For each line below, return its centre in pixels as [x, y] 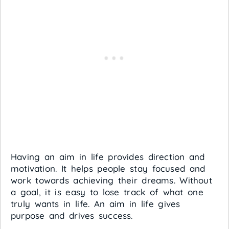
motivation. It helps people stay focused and [108, 168]
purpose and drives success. [72, 215]
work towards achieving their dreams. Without [111, 180]
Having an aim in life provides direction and [108, 156]
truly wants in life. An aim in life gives [96, 203]
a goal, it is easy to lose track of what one [107, 192]
